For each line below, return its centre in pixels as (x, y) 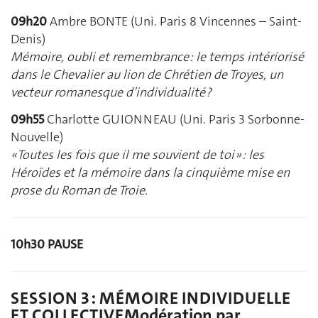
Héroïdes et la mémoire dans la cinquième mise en (150, 172)
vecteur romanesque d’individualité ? (111, 93)
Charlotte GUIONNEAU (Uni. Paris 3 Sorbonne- (174, 119)
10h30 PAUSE (47, 244)
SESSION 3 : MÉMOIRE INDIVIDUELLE (150, 298)
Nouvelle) (37, 137)
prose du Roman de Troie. (79, 190)
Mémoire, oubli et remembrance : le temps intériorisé (157, 57)
